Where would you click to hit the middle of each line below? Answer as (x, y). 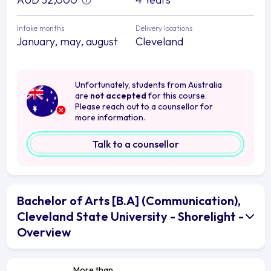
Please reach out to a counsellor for (144, 106)
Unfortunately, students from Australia (149, 84)
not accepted (118, 95)
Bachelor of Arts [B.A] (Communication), (129, 200)
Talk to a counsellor (135, 144)
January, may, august (67, 41)
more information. (110, 117)
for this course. (177, 95)
